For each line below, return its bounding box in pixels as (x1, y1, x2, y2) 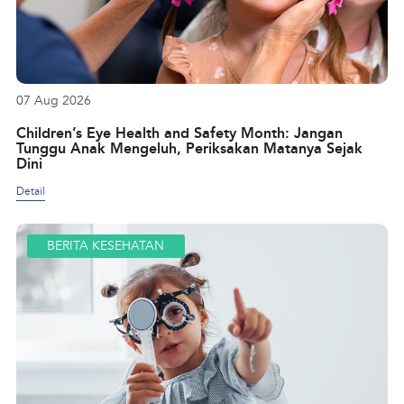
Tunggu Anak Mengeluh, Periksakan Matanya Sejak (15, 139, 363, 157)
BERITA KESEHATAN (47, 238, 165, 254)
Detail (15, 184, 45, 198)
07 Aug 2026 (15, 92, 91, 108)
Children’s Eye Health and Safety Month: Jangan (15, 124, 343, 142)
